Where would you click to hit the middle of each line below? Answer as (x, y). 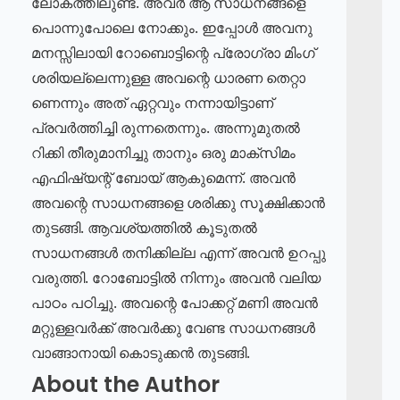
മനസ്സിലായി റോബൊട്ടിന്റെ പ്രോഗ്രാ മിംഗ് (173, 53)
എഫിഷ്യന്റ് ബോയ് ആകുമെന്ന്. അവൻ (163, 178)
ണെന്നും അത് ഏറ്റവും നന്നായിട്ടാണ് (152, 103)
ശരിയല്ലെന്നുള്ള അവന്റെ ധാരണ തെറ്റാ (168, 78)
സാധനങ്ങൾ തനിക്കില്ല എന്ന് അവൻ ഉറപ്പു (179, 253)
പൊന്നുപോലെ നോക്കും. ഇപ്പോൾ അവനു (172, 28)
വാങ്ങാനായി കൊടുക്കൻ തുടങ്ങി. (141, 353)
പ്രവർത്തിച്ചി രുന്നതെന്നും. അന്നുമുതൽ (166, 128)
